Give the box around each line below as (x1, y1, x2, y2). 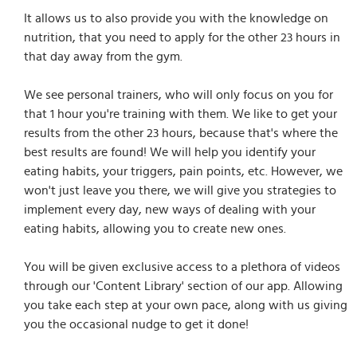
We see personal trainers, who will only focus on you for (24, 84, 333, 104)
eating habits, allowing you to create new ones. (24, 218, 286, 238)
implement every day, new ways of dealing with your (24, 199, 316, 219)
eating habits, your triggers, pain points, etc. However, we (24, 161, 343, 181)
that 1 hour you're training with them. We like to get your (24, 104, 337, 124)
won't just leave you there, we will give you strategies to (24, 180, 336, 200)
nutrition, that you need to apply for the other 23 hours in (24, 27, 340, 47)
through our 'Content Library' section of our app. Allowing (24, 276, 343, 296)
